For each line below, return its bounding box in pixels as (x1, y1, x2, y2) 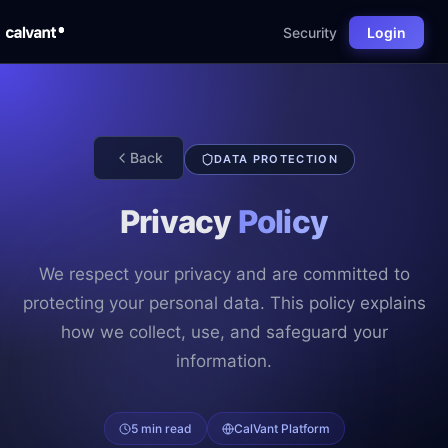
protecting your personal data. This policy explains (22, 293, 426, 313)
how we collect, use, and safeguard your (60, 322, 388, 342)
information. (176, 351, 272, 371)
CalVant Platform (233, 421, 330, 436)
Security (283, 23, 337, 41)
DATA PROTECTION (214, 152, 338, 166)
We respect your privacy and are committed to (38, 264, 410, 284)
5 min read (130, 421, 192, 436)
